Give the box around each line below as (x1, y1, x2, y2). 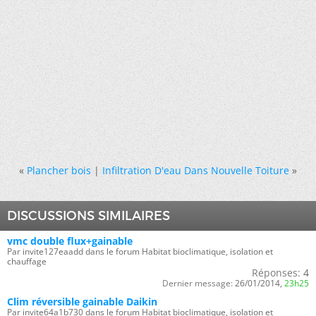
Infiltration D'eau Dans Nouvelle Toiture (102, 164, 289, 177)
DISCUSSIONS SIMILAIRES (7, 208, 170, 224)
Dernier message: (162, 277, 233, 289)
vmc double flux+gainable (7, 234, 133, 248)
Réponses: (252, 266, 300, 279)
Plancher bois (27, 164, 91, 177)
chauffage (7, 255, 47, 267)
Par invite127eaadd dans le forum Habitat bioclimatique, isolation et (7, 245, 273, 257)
